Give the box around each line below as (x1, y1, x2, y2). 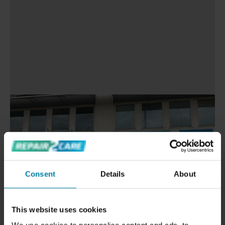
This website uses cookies (12, 205, 107, 214)
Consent (25, 169, 55, 178)
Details (100, 169, 125, 178)
